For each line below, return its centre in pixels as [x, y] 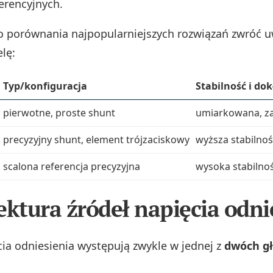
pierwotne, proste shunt [59, 112]
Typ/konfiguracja [45, 86]
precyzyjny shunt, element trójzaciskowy [96, 139]
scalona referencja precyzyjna [72, 166]
